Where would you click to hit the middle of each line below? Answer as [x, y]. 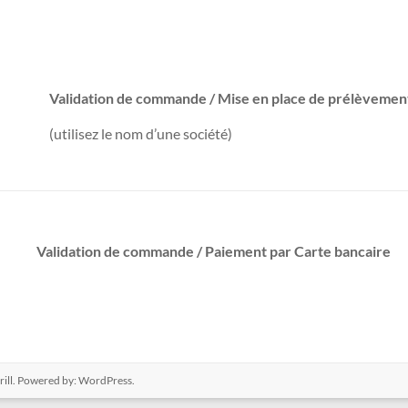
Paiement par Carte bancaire [298, 251]
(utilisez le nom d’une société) [140, 133]
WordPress [105, 380]
